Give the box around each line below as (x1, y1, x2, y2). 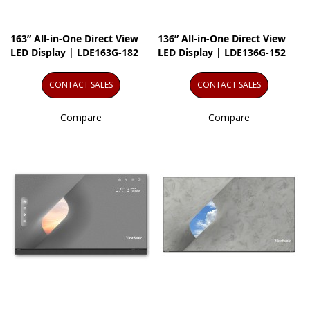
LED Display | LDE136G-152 (158, 46, 286, 60)
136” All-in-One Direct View (158, 32, 286, 46)
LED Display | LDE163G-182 (10, 46, 138, 60)
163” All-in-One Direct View (10, 32, 138, 46)
